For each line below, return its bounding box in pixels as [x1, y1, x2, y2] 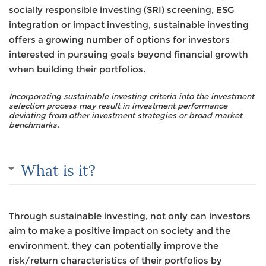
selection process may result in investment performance [9, 101, 227, 110]
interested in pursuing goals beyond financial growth [9, 49, 248, 60]
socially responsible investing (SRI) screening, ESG [9, 4, 234, 15]
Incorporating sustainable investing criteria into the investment [9, 91, 254, 101]
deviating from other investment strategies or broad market [9, 110, 242, 120]
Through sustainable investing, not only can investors [9, 210, 251, 221]
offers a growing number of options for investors [9, 34, 230, 45]
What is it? [21, 157, 96, 180]
